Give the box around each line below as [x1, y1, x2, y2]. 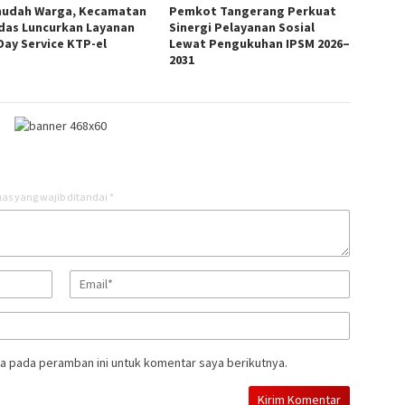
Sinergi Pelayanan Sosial [169, 18, 316, 35]
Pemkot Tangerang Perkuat [169, 2, 337, 19]
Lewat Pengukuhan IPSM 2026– [169, 34, 351, 52]
